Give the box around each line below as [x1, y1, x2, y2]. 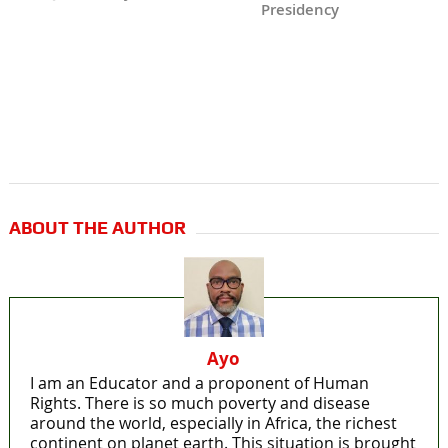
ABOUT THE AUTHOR [8, 217, 186, 239]
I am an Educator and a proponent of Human [29, 372, 369, 395]
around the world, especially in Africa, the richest [29, 412, 397, 435]
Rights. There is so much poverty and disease [29, 392, 370, 415]
